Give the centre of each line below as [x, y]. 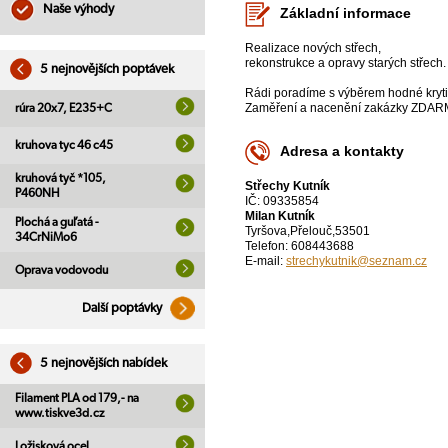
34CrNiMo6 [46, 237]
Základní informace [345, 13]
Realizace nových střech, [313, 48]
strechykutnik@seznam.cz [356, 261]
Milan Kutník [280, 216]
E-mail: [265, 261]
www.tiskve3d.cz [59, 413]
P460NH [37, 193]
